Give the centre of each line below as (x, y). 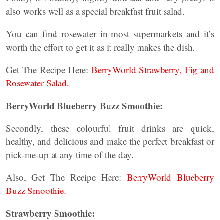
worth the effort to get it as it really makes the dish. (100, 47)
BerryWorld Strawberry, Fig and (153, 69)
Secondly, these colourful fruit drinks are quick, (110, 128)
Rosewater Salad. (38, 83)
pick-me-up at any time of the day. (70, 154)
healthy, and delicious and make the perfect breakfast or (110, 141)
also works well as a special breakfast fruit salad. (95, 11)
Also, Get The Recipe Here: (66, 177)
